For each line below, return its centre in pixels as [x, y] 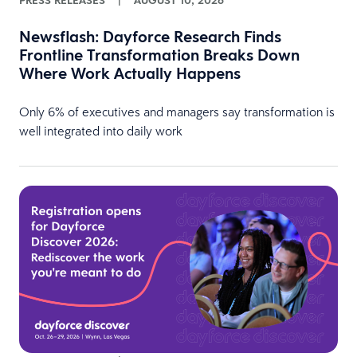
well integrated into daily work [102, 131]
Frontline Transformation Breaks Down [159, 55]
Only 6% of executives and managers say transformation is [177, 112]
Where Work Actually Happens [130, 74]
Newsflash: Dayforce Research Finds [150, 37]
